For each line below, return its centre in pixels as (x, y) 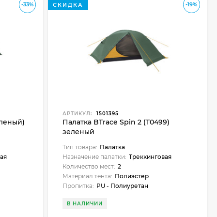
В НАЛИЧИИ (85, 204)
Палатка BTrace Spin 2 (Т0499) (116, 122)
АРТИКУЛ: (77, 114)
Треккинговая (150, 157)
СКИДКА (68, 5)
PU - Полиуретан (122, 186)
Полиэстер (132, 176)
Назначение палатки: (94, 157)
